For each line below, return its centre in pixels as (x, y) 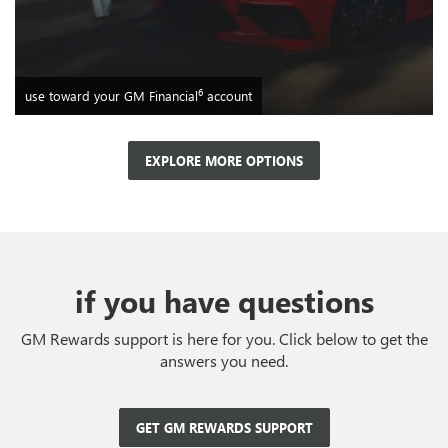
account (227, 95)
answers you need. (224, 360)
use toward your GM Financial (111, 95)
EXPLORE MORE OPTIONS (224, 160)
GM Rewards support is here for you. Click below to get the (224, 338)
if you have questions (224, 300)
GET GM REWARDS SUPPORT (224, 427)
